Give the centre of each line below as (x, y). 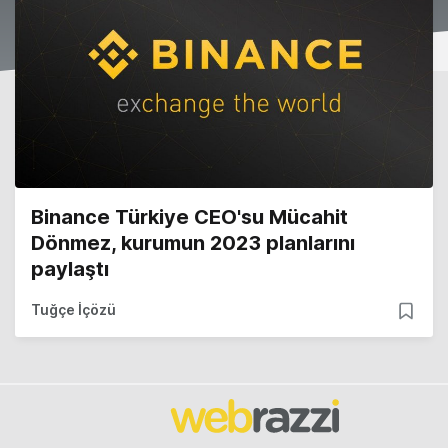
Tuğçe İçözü (73, 310)
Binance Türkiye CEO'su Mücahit (189, 217)
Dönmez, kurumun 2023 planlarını (193, 243)
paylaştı (70, 269)
